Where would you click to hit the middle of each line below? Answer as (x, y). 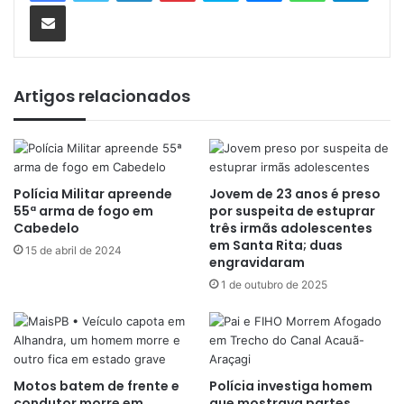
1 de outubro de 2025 (274, 285)
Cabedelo (46, 229)
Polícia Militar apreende (93, 194)
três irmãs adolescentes (291, 229)
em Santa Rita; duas (276, 246)
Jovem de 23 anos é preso (295, 194)
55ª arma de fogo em (83, 211)
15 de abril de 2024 (73, 251)
